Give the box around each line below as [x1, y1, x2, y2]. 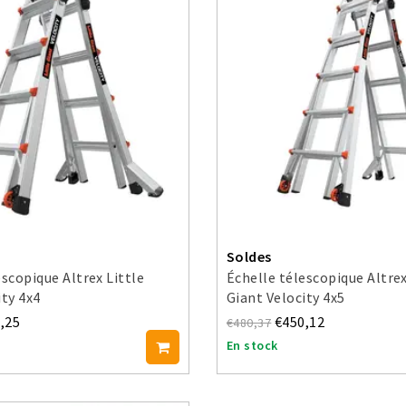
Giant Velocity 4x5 [227, 288, 345, 306]
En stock [227, 337, 278, 354]
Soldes [227, 247, 272, 266]
